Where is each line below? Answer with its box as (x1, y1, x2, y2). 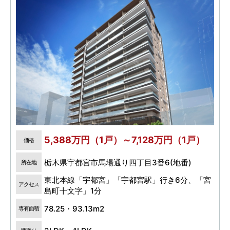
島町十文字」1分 (44, 186, 102, 196)
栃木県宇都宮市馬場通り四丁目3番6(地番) (44, 157, 191, 167)
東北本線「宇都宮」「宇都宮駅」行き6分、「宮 (44, 175, 211, 185)
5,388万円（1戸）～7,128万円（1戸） (44, 135, 205, 146)
